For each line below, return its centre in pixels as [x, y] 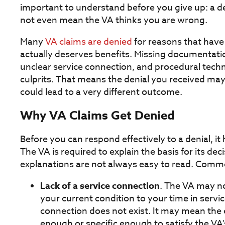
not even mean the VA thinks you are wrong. [114, 20]
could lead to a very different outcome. [101, 92]
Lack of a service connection [100, 186]
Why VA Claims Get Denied [97, 116]
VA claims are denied [89, 42]
